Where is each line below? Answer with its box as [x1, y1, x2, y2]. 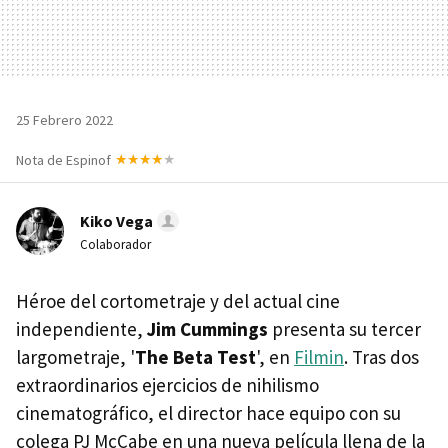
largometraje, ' [16, 344, 135, 369]
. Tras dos [344, 344, 419, 369]
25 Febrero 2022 [16, 110, 113, 129]
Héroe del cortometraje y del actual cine [16, 288, 340, 313]
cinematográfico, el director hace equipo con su [16, 400, 401, 425]
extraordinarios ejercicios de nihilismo [16, 372, 319, 397]
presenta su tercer [268, 316, 421, 341]
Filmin [294, 344, 344, 369]
